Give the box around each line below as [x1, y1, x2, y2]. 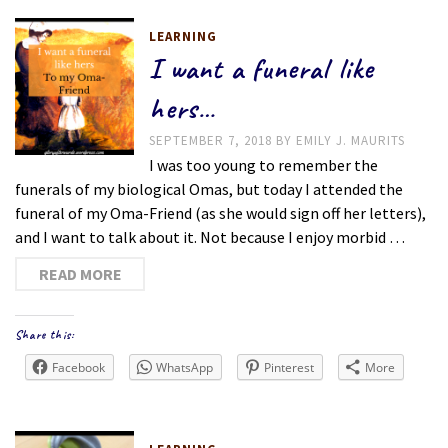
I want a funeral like [149, 51, 375, 86]
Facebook [52, 359, 105, 376]
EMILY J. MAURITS [296, 132, 406, 149]
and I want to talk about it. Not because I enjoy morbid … [15, 227, 405, 247]
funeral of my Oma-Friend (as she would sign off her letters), [15, 203, 426, 223]
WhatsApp [156, 359, 213, 376]
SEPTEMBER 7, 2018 [149, 132, 277, 149]
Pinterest [264, 359, 314, 376]
